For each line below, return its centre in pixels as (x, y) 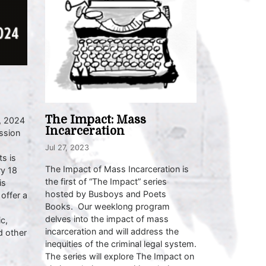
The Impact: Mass (96, 120)
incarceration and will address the (112, 231)
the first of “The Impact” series (106, 181)
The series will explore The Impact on (120, 256)
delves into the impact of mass (107, 218)
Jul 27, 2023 (67, 147)
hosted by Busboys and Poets (106, 194)
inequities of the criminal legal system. (121, 243)
